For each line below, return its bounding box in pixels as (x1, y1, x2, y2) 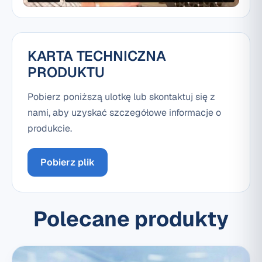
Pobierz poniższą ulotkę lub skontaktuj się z (27, 91, 215, 104)
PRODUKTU (27, 63, 105, 82)
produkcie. (27, 122, 72, 135)
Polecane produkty (33, 205, 229, 233)
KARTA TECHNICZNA (27, 47, 166, 65)
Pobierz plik (40, 156, 95, 169)
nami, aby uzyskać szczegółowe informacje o (27, 106, 221, 119)
